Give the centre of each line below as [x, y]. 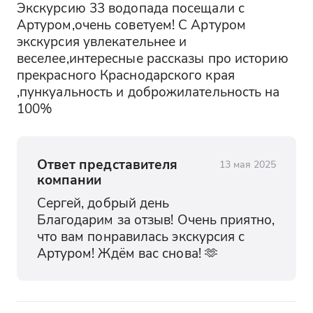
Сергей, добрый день [103, 202]
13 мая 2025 [248, 164]
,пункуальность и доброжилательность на [148, 91]
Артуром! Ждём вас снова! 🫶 [128, 252]
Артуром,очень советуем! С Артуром [131, 24]
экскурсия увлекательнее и [102, 41]
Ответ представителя [107, 164]
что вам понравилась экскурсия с [141, 235]
